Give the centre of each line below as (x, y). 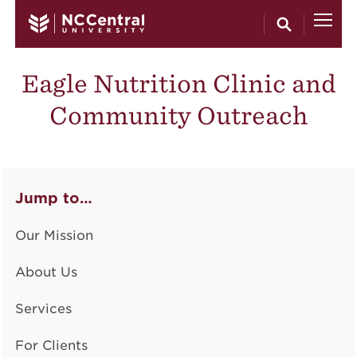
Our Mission (54, 235)
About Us (46, 272)
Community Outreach (178, 115)
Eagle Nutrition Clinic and (178, 83)
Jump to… (53, 198)
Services (43, 309)
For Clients (51, 345)
